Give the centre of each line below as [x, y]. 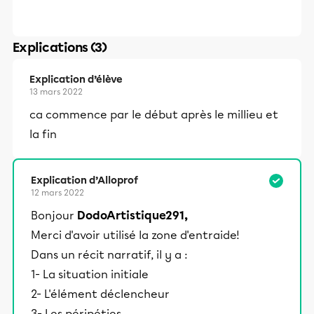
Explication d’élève [76, 80]
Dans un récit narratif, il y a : [109, 255]
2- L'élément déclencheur [100, 294]
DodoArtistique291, [132, 216]
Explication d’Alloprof [84, 180]
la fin [43, 134]
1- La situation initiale [90, 274]
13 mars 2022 [56, 92]
